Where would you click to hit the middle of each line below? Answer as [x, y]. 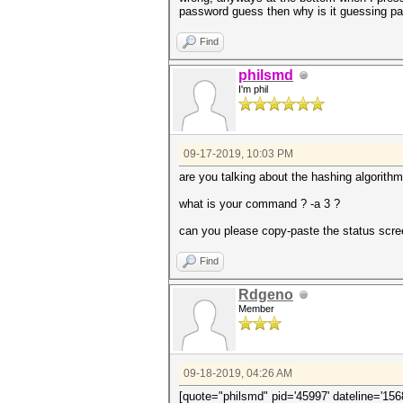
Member [256, 309]
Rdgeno [266, 295]
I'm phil [253, 89]
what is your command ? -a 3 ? [260, 204]
